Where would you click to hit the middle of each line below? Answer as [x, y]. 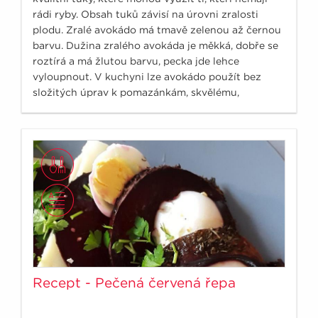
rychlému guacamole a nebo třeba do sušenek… [149, 108]
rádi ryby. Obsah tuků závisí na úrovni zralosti [146, 14]
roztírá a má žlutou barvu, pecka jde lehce [136, 61]
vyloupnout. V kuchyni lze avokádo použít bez [147, 76]
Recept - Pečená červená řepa [134, 283]
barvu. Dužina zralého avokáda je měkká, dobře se [155, 45]
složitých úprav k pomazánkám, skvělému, [136, 92]
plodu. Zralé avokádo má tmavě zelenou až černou [157, 29]
